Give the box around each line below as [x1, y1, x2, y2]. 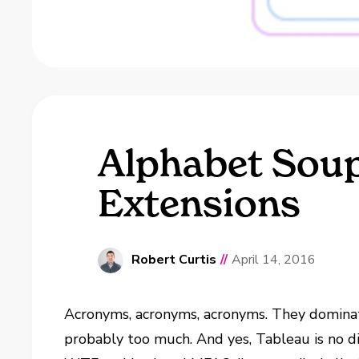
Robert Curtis [131, 251, 216, 268]
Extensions [97, 180, 301, 226]
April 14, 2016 [231, 251, 316, 268]
